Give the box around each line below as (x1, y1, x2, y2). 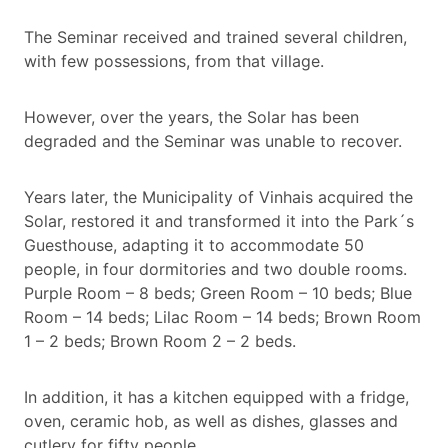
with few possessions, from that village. (24, 51, 324, 72)
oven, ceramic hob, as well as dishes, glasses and (24, 411, 398, 432)
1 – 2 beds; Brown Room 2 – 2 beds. (24, 331, 296, 352)
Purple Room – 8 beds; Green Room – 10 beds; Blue (24, 283, 412, 304)
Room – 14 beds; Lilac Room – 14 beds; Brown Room (24, 307, 421, 328)
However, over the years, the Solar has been (24, 107, 359, 128)
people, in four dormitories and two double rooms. (24, 259, 407, 280)
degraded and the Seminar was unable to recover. (24, 131, 402, 152)
